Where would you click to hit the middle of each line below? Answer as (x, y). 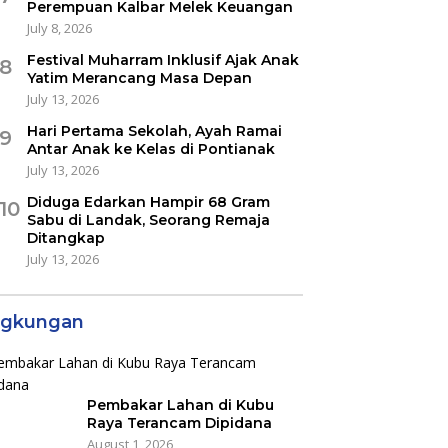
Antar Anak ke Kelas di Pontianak (150, 148)
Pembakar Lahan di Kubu (180, 404)
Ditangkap (65, 237)
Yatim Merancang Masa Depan (139, 77)
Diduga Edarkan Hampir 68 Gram (148, 201)
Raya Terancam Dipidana (179, 422)
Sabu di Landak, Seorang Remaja (148, 219)
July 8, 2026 (59, 27)
